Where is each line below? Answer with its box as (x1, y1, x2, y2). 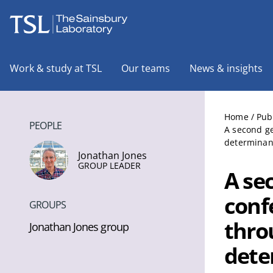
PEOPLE (29, 119, 62, 132)
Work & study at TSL (10, 62, 102, 75)
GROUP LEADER (78, 160, 141, 171)
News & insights (190, 62, 263, 75)
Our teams (121, 62, 170, 75)
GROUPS (29, 198, 66, 211)
